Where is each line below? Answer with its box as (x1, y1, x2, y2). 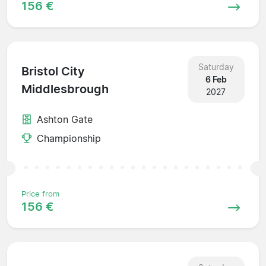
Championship (37, 132, 101, 144)
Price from (21, 189, 59, 198)
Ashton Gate (37, 113, 93, 125)
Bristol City (21, 64, 85, 79)
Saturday (198, 61, 234, 72)
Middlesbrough (21, 82, 109, 97)
